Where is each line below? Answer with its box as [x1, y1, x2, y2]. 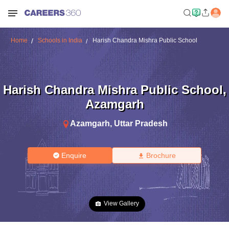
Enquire [61, 151, 87, 159]
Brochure [146, 151, 176, 159]
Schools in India [37, 37, 82, 44]
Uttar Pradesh [113, 119, 168, 128]
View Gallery [104, 200, 139, 207]
